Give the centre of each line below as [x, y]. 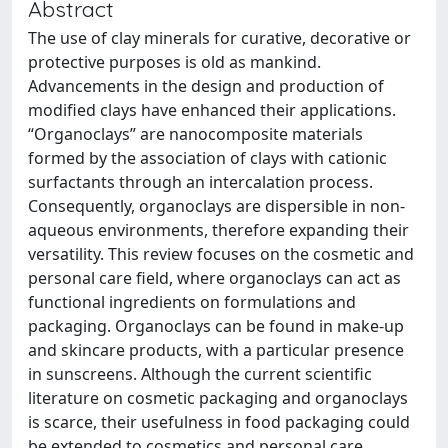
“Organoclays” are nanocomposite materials [195, 134]
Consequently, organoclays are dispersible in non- [216, 206]
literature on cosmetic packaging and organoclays [218, 398]
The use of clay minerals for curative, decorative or [219, 38]
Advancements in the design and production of [206, 86]
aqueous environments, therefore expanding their [218, 230]
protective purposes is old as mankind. [174, 62]
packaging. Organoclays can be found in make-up [216, 326]
